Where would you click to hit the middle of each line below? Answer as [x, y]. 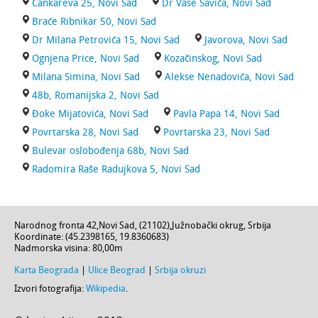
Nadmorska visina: [53, 248]
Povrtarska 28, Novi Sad [85, 132]
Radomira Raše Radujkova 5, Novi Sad [116, 169]
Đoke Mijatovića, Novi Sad [90, 114]
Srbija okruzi [180, 270]
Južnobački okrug [208, 225]
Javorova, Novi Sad [246, 40]
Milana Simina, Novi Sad [86, 77]
